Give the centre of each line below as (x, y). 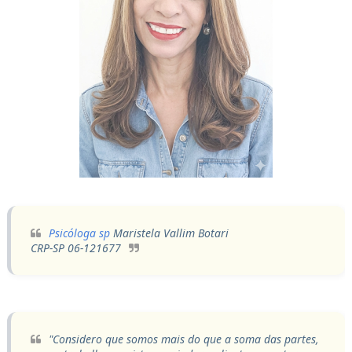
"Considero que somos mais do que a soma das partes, (183, 339)
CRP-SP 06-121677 (75, 247)
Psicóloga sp (79, 233)
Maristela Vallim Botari (169, 233)
